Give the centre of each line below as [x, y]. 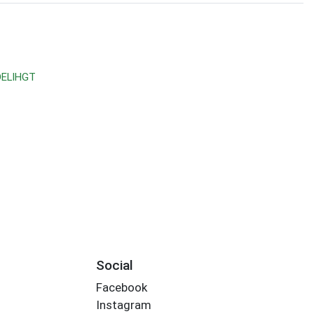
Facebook [121, 288]
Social [114, 265]
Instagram [123, 305]
